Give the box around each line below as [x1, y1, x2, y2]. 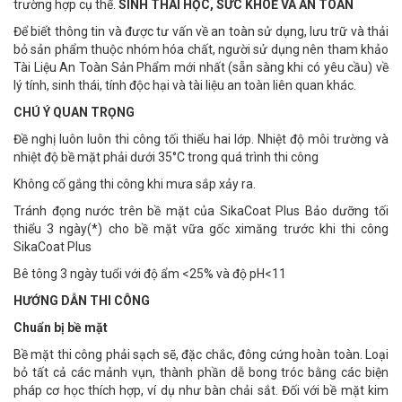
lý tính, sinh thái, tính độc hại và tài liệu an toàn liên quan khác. [13, 78, 356, 92]
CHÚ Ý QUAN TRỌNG [13, 105, 135, 119]
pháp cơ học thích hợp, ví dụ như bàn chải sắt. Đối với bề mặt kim [13, 383, 389, 398]
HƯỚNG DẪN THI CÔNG [13, 293, 150, 308]
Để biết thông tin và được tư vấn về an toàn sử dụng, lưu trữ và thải [13, 24, 389, 39]
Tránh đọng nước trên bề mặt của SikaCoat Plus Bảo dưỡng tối [13, 204, 389, 218]
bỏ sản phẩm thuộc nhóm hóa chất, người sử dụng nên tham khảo [13, 42, 389, 57]
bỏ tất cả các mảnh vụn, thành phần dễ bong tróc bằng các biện [13, 365, 389, 380]
